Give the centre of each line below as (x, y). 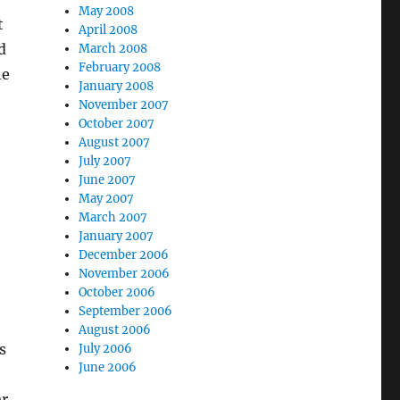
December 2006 (124, 254)
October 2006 (117, 292)
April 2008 (108, 29)
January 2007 (117, 236)
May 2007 (107, 198)
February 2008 (120, 67)
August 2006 (115, 329)
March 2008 (113, 48)
